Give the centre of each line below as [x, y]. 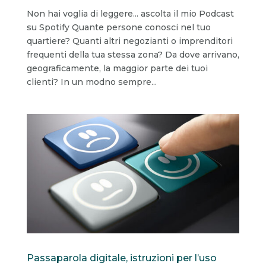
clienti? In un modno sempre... [91, 82]
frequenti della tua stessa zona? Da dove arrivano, [133, 54]
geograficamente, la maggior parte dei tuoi [117, 68]
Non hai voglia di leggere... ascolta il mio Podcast [130, 13]
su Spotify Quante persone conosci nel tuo [118, 27]
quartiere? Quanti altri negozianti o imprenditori [129, 41]
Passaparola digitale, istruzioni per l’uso [121, 258]
